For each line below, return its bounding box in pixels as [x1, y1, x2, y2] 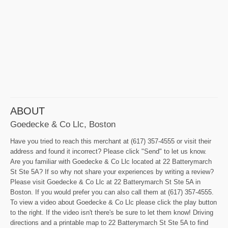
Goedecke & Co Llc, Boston [10, 119, 116, 129]
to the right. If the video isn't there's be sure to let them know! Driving [10, 208, 213, 216]
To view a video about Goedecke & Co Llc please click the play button [10, 198, 217, 206]
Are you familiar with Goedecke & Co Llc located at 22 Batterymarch [10, 157, 212, 165]
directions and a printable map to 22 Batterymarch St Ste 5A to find [10, 218, 208, 226]
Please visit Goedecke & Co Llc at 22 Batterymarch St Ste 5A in [10, 178, 201, 186]
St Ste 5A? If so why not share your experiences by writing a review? [10, 167, 214, 176]
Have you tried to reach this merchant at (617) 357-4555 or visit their [10, 137, 211, 145]
